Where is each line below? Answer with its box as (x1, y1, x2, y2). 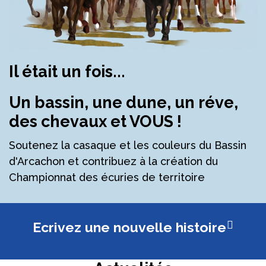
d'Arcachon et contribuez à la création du (9, 155, 218, 168)
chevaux (41, 112, 110, 131)
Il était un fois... (9, 62, 125, 81)
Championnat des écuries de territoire (9, 171, 208, 184)
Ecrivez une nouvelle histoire (33, 219, 226, 236)
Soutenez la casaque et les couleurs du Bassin (9, 139, 246, 152)
